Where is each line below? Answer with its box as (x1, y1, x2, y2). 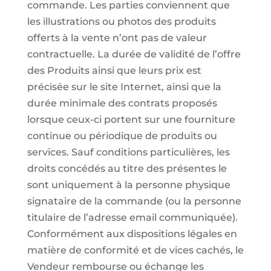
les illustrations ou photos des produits (27, 16, 216, 27)
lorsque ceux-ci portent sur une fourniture (27, 114, 235, 125)
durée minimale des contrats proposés (27, 97, 217, 109)
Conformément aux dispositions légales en (27, 228, 237, 240)
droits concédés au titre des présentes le (27, 163, 227, 174)
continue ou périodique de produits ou (27, 130, 217, 142)
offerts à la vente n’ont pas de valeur (27, 32, 207, 44)
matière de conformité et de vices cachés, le (27, 244, 244, 256)
